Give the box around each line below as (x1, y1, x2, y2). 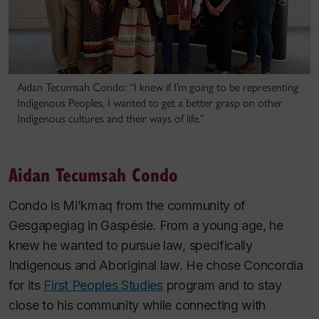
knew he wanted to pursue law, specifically (9, 237, 253, 253)
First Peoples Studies (43, 277, 163, 293)
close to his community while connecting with (9, 297, 266, 313)
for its (9, 277, 44, 293)
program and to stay (162, 277, 282, 293)
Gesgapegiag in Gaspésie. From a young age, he (9, 217, 283, 233)
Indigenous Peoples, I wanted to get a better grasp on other (17, 95, 283, 110)
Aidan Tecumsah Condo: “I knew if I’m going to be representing (17, 80, 298, 94)
